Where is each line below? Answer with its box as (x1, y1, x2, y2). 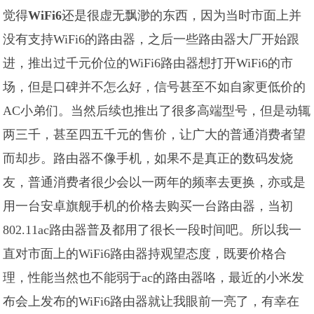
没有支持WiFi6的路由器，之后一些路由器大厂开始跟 (3, 32, 300, 46)
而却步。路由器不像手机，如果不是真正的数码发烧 (3, 151, 294, 165)
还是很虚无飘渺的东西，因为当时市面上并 (62, 8, 302, 22)
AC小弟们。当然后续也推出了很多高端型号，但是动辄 (3, 104, 311, 118)
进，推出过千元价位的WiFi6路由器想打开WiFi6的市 (3, 56, 294, 70)
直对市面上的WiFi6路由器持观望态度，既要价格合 (3, 247, 287, 261)
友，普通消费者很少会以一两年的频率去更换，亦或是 (3, 175, 306, 189)
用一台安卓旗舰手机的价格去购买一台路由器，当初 (3, 199, 294, 213)
